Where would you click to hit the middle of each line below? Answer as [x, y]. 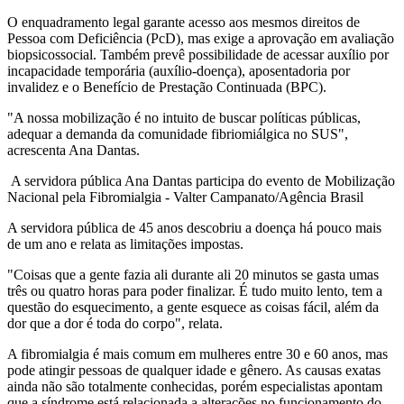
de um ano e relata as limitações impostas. [125, 243]
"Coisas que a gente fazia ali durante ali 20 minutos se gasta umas [193, 274]
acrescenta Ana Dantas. [73, 150]
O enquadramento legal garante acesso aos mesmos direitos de [184, 22]
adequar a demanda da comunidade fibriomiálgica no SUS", [178, 133]
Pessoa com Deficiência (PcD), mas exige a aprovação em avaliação [201, 38]
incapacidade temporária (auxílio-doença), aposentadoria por [179, 70]
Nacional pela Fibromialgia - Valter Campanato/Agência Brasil [185, 197]
